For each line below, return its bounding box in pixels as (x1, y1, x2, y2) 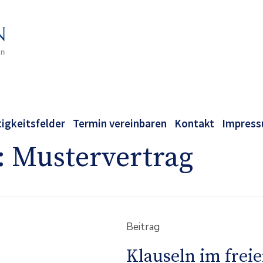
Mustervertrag (12, 140, 193, 176)
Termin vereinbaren (73, 116, 167, 130)
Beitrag (126, 220, 160, 234)
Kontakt (174, 116, 214, 130)
